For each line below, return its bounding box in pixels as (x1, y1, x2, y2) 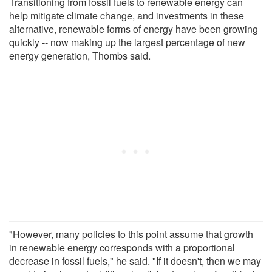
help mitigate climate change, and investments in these (9, 8, 244, 22)
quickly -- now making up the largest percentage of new (9, 35, 245, 49)
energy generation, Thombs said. (9, 48, 151, 63)
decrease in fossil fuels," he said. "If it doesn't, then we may (9, 253, 261, 268)
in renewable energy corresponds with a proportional (9, 240, 235, 254)
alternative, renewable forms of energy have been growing (9, 21, 258, 36)
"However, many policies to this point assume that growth (9, 226, 253, 241)
